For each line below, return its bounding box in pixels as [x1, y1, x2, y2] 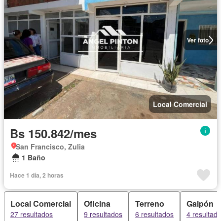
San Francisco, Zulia [16, 142, 85, 151]
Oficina [84, 198, 110, 209]
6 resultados [135, 209, 174, 219]
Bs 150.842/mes [10, 125, 97, 142]
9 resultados [84, 209, 122, 219]
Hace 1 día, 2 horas [10, 171, 64, 180]
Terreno [135, 198, 164, 209]
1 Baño [22, 152, 45, 162]
